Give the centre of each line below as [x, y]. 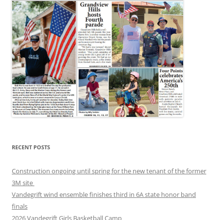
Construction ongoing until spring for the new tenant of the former [109, 171]
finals [20, 206]
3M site [23, 182]
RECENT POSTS [31, 147]
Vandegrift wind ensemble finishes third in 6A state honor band [104, 194]
